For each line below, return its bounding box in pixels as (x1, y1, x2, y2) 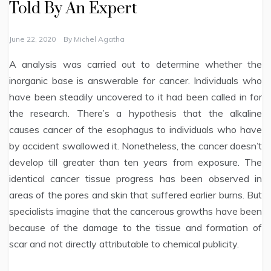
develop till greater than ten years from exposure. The (9, 156, 262, 169)
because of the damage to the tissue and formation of (9, 221, 262, 234)
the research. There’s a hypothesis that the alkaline (9, 107, 262, 120)
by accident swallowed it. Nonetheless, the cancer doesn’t (9, 140, 262, 152)
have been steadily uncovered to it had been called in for (9, 91, 262, 103)
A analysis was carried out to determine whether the (9, 58, 262, 71)
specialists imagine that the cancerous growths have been (9, 205, 262, 218)
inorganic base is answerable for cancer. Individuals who (9, 74, 262, 87)
